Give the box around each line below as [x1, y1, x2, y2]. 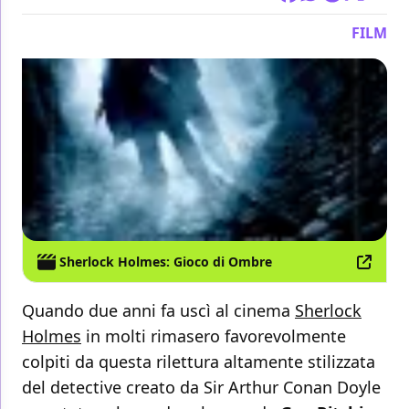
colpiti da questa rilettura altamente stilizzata [22, 351, 375, 373]
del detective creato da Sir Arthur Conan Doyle [22, 376, 381, 399]
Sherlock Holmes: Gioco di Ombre [59, 253, 272, 271]
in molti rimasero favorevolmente [81, 325, 346, 348]
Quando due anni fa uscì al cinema [22, 299, 295, 322]
